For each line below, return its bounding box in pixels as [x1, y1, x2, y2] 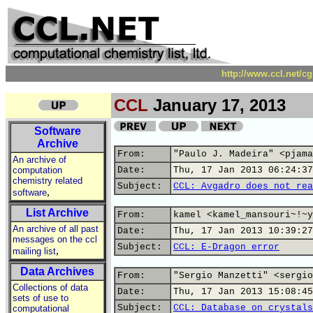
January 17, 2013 [148, 96, 286, 115]
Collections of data [13, 282, 88, 293]
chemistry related [13, 175, 82, 186]
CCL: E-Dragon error [173, 242, 279, 252]
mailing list [13, 246, 56, 256]
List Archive [26, 207, 89, 219]
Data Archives [20, 265, 94, 277]
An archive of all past [13, 224, 99, 234]
